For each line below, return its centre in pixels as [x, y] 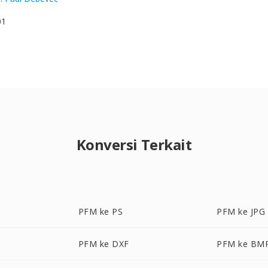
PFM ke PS [100, 211]
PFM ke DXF [103, 244]
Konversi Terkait [134, 144]
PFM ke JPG [241, 211]
